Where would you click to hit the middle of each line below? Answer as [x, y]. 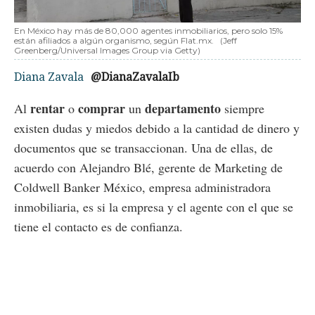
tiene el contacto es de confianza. [98, 226]
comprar [102, 108]
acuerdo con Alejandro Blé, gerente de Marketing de [148, 167]
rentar [49, 108]
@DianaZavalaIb [135, 77]
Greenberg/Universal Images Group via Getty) [107, 50]
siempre [243, 108]
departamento [183, 108]
